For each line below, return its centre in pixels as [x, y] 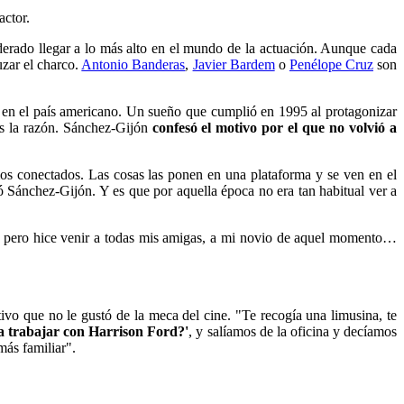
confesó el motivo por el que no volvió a [275, 127]
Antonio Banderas [133, 64]
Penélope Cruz [331, 64]
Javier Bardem [234, 64]
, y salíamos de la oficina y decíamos [293, 331]
